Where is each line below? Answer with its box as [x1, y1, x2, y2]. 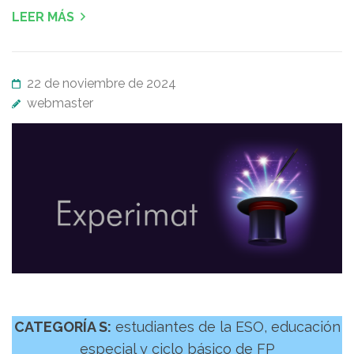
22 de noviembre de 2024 [27, 75, 176, 91]
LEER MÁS [12, 9, 74, 24]
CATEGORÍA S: [13, 318, 111, 336]
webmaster [27, 95, 93, 111]
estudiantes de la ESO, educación [111, 318, 341, 336]
